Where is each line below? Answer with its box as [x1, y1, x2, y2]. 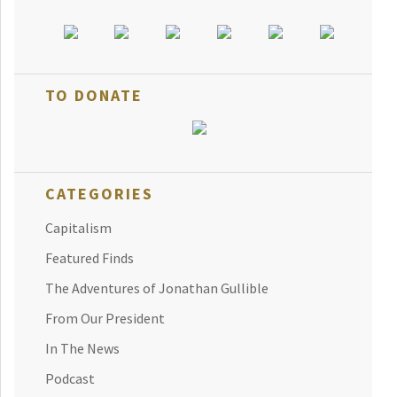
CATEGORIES [45, 183, 153, 204]
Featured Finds [45, 248, 134, 267]
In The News [45, 339, 120, 357]
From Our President [45, 308, 165, 327]
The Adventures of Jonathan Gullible [45, 278, 269, 297]
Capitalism [45, 218, 112, 237]
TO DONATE [45, 84, 143, 105]
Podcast [45, 369, 95, 387]
